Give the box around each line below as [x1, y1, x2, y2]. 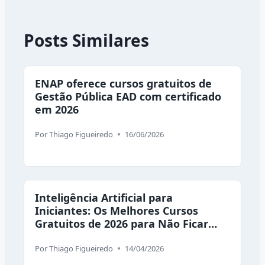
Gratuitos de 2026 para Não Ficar [35, 216, 208, 231]
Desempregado [35, 229, 115, 244]
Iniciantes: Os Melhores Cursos [35, 203, 198, 218]
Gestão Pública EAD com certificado [35, 89, 221, 104]
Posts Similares [24, 28, 149, 51]
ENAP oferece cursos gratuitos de [35, 76, 212, 91]
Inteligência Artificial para [35, 190, 173, 205]
